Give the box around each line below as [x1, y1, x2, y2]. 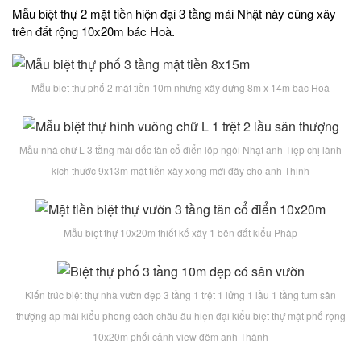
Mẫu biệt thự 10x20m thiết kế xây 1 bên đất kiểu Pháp [64, 225, 297, 239]
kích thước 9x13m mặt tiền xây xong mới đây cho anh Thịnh [52, 164, 309, 178]
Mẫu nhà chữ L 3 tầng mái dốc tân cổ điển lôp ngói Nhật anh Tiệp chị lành [19, 143, 342, 157]
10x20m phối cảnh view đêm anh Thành [93, 329, 268, 343]
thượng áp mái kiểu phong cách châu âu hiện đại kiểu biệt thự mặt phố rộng [15, 308, 346, 322]
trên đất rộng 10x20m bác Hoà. [12, 23, 175, 40]
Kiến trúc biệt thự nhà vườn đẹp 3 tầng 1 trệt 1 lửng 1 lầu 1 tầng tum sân [25, 287, 336, 301]
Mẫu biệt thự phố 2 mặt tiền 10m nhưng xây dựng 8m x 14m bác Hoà [31, 81, 330, 95]
